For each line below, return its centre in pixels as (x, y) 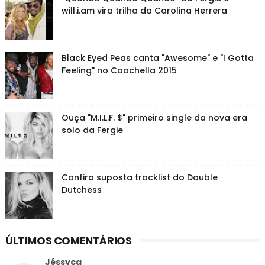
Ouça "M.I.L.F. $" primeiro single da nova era (154, 117)
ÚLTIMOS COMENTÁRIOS (68, 240)
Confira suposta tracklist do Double (139, 177)
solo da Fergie (92, 130)
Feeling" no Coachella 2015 (119, 70)
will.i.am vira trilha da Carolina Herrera (144, 10)
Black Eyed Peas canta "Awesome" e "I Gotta (157, 58)
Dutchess (81, 190)
